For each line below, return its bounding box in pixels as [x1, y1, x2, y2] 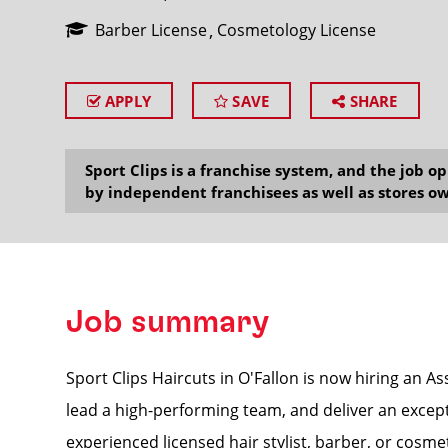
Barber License [94, 19, 207, 41]
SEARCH [314, 116, 406, 147]
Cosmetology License [216, 19, 376, 41]
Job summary [65, 306, 269, 338]
